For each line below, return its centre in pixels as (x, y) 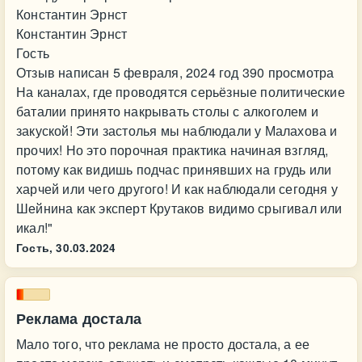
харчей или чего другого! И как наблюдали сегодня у (177, 189)
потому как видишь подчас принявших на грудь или (174, 169)
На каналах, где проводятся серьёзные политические (181, 92)
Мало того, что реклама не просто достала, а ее (163, 344)
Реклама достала (79, 318)
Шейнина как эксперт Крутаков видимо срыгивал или (179, 208)
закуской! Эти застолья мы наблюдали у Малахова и (177, 130)
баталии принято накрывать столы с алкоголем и (168, 111)
